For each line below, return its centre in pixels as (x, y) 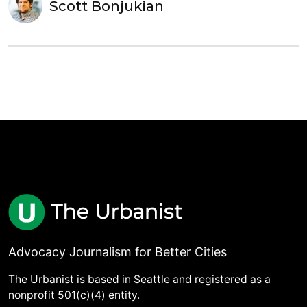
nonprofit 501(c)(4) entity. (74, 295)
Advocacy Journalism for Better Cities (118, 252)
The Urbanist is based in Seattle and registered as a (139, 280)
